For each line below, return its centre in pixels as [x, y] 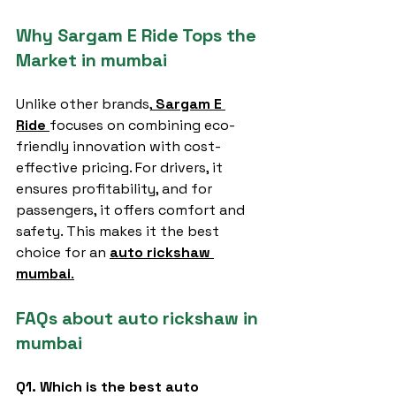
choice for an [63, 252]
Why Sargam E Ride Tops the [138, 35]
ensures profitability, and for [116, 189]
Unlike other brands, [84, 104]
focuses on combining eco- [142, 125]
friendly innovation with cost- [118, 146]
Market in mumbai [91, 60]
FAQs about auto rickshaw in [139, 318]
